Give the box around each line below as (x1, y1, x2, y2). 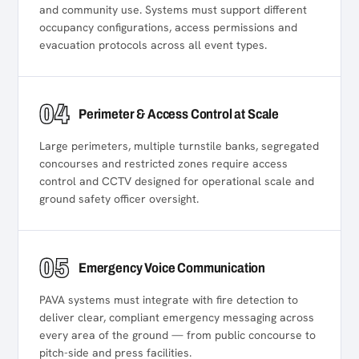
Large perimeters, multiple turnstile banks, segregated (39, 139, 319, 153)
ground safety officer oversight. (39, 192, 199, 206)
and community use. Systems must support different (39, 2, 307, 17)
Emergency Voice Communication (79, 260, 266, 276)
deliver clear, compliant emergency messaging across (39, 310, 314, 325)
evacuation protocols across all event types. (39, 38, 267, 52)
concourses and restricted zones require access (39, 156, 288, 171)
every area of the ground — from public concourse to (39, 328, 316, 342)
